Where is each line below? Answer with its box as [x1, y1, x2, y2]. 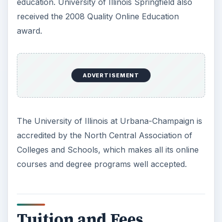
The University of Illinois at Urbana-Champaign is [16, 115, 202, 126]
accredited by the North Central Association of [16, 130, 192, 140]
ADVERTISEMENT [82, 72, 140, 79]
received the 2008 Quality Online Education [16, 11, 179, 22]
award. [16, 26, 42, 36]
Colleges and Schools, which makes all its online [16, 144, 199, 155]
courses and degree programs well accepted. [16, 159, 187, 169]
